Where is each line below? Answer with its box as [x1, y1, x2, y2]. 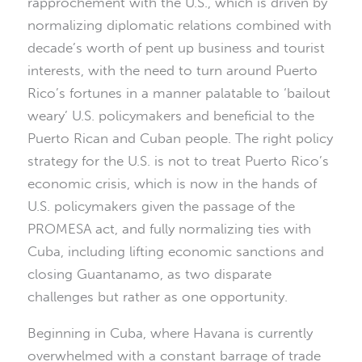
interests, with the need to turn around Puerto [27, 62, 318, 79]
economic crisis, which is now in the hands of [27, 175, 317, 192]
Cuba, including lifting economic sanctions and [27, 243, 324, 260]
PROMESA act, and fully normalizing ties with [27, 221, 311, 238]
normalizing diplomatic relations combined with [27, 17, 331, 34]
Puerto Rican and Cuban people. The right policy [27, 130, 333, 147]
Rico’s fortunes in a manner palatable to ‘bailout [27, 85, 330, 102]
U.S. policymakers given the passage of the [27, 198, 295, 215]
